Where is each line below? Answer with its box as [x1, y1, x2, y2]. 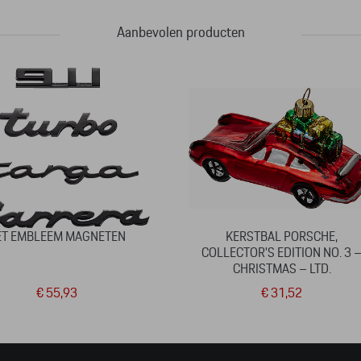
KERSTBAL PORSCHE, [226, 230, 338, 243]
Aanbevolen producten [116, 26, 245, 40]
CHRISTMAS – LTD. [232, 263, 331, 276]
